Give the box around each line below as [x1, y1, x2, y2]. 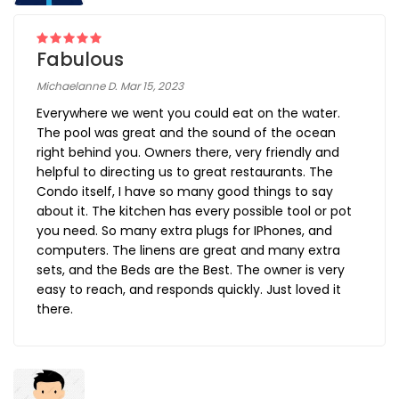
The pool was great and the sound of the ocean [37, 124, 336, 142]
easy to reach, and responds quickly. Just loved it [37, 281, 341, 299]
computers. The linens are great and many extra [37, 241, 340, 260]
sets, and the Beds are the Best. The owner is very [37, 261, 345, 280]
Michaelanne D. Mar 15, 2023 [37, 78, 183, 94]
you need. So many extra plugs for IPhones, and [37, 222, 332, 240]
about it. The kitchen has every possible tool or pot [37, 202, 352, 221]
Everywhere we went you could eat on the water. [37, 104, 340, 123]
